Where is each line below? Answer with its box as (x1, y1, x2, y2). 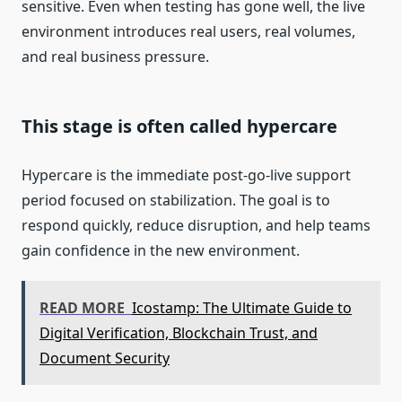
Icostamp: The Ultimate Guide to (132, 298, 352, 319)
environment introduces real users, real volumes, (22, 22, 355, 42)
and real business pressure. (22, 47, 209, 67)
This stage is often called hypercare (22, 114, 337, 139)
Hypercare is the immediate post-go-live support (22, 165, 351, 186)
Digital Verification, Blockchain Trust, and (39, 323, 318, 344)
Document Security (39, 348, 170, 369)
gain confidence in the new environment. (22, 240, 300, 261)
